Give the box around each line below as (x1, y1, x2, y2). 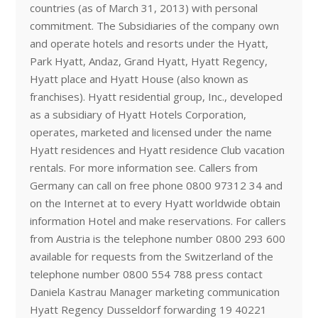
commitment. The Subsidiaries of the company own (29, 18, 279, 33)
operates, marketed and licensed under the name (29, 125, 272, 139)
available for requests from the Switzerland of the (29, 249, 273, 263)
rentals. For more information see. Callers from (29, 160, 258, 175)
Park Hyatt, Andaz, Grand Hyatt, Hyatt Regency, (29, 54, 268, 68)
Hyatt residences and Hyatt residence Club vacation (29, 143, 285, 157)
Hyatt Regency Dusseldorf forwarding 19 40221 (29, 302, 267, 317)
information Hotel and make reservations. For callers (29, 214, 286, 228)
